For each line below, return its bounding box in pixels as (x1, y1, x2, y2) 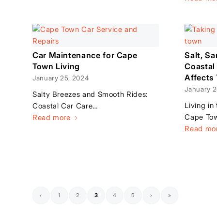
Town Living (32, 61, 80, 71)
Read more (32, 112, 71, 122)
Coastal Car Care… (32, 101, 98, 110)
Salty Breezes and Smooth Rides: (32, 89, 148, 99)
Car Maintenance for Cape (32, 50, 138, 60)
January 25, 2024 (32, 74, 89, 82)
